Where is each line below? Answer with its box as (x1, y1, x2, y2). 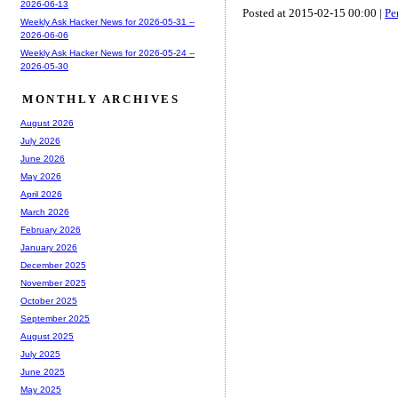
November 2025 (20, 278, 86, 289)
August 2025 (20, 331, 74, 342)
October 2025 (20, 296, 77, 306)
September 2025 (20, 314, 90, 324)
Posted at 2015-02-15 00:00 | (243, 5, 385, 20)
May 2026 (20, 171, 61, 182)
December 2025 (20, 260, 86, 271)
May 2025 (20, 385, 61, 395)
